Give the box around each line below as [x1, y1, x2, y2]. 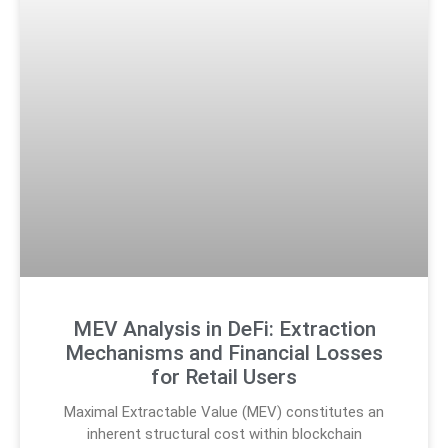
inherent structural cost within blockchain [86, 424, 362, 443]
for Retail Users [151, 364, 297, 389]
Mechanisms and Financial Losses [65, 340, 383, 365]
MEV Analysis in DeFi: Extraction [72, 316, 376, 341]
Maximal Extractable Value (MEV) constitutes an [64, 402, 384, 421]
